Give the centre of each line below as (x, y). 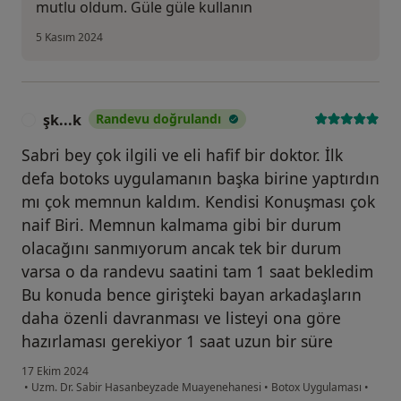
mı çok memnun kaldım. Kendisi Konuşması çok (198, 201)
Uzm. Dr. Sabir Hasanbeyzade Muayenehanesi (146, 387)
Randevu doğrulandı (158, 118)
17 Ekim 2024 (55, 371)
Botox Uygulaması (315, 387)
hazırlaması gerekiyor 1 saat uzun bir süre (177, 341)
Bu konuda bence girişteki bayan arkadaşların (192, 294)
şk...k (62, 119)
